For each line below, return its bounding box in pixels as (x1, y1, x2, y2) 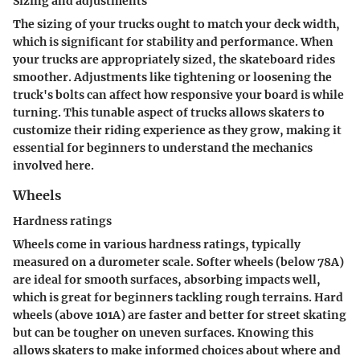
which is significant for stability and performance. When (13, 34, 333, 49)
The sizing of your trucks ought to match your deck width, (13, 16, 340, 31)
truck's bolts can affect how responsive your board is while (13, 87, 344, 102)
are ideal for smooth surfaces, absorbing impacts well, (13, 272, 321, 287)
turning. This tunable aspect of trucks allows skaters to (13, 104, 325, 120)
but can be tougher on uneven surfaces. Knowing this (13, 325, 313, 340)
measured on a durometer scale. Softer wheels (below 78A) (13, 254, 344, 269)
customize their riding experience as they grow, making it (13, 122, 342, 137)
